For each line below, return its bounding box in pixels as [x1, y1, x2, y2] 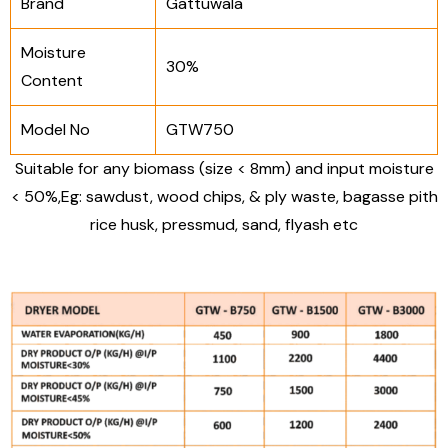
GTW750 [166, 119, 234, 140]
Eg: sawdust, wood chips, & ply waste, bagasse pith [60, 186, 438, 207]
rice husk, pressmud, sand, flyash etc [90, 214, 358, 235]
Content [21, 70, 83, 91]
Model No [21, 119, 90, 140]
